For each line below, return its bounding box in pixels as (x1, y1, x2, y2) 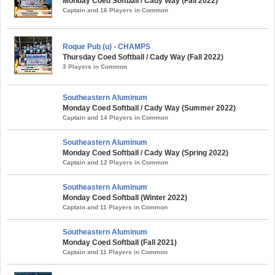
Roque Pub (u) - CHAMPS (63, 42, 150, 52)
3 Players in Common (63, 63, 127, 71)
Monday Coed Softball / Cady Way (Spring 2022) (63, 149, 228, 158)
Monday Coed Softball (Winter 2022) (63, 193, 187, 203)
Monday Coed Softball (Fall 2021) (63, 238, 177, 247)
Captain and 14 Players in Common (63, 114, 168, 122)
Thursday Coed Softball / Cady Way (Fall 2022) (63, 53, 223, 62)
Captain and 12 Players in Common (63, 159, 168, 166)
